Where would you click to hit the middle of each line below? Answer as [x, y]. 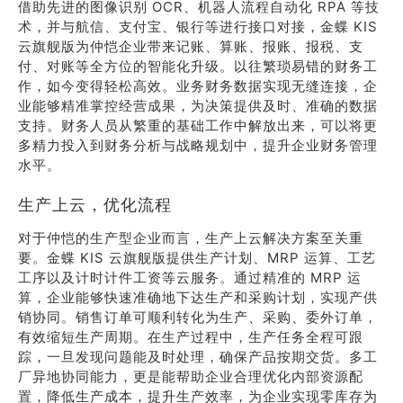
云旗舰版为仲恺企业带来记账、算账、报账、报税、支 [191, 46]
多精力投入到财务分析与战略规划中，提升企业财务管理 [198, 145]
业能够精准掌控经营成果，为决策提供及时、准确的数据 [198, 106]
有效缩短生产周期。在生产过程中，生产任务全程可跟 [191, 337]
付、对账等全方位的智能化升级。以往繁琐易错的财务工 [198, 66]
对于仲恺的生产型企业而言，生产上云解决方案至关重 [191, 238]
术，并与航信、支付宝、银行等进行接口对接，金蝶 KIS [198, 27]
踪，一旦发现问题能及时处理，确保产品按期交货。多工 [198, 357]
